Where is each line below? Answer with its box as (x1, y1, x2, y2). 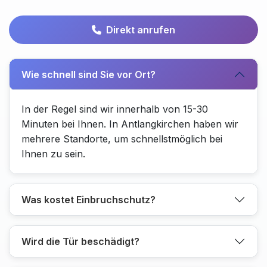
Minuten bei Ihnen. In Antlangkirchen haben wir (21, 118, 238, 130)
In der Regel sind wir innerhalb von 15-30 (21, 103, 208, 115)
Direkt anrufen (106, 24, 175, 36)
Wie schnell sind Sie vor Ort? (21, 68, 156, 80)
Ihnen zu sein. (21, 148, 85, 160)
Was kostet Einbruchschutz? (21, 193, 156, 206)
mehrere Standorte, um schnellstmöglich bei (21, 133, 222, 145)
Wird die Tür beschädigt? (21, 235, 139, 247)
